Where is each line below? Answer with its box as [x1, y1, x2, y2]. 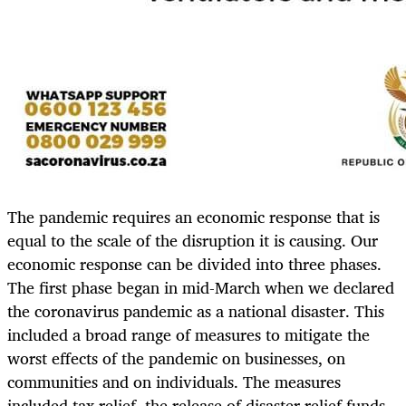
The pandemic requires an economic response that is [7, 202, 380, 230]
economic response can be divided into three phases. [7, 249, 382, 277]
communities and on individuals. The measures [7, 367, 341, 395]
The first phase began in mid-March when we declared [7, 273, 394, 301]
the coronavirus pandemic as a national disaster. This [7, 296, 384, 324]
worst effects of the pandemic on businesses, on [7, 343, 345, 372]
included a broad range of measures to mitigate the [7, 320, 370, 348]
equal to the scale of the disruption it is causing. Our [7, 226, 378, 254]
